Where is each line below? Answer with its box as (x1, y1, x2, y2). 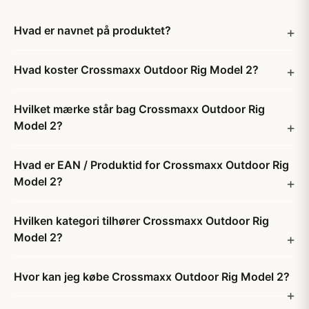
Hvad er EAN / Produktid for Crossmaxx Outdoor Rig (14, 158, 289, 172)
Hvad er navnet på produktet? (14, 23, 171, 37)
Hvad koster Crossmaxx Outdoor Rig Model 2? (14, 63, 259, 77)
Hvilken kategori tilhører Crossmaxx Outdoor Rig (14, 214, 269, 228)
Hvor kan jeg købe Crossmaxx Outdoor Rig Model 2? (14, 270, 290, 283)
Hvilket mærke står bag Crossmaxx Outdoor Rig (14, 102, 265, 116)
